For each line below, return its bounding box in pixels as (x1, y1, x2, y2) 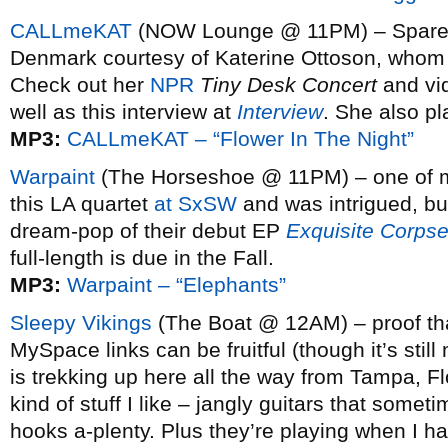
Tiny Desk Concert (200, 73, 377, 96)
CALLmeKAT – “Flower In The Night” (67, 127, 414, 150)
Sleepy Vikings (10, 311, 152, 334)
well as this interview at (10, 100, 237, 123)
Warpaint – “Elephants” (67, 273, 286, 296)
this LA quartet (10, 192, 154, 215)
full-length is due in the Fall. (10, 246, 274, 269)
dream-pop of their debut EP (10, 219, 286, 242)
